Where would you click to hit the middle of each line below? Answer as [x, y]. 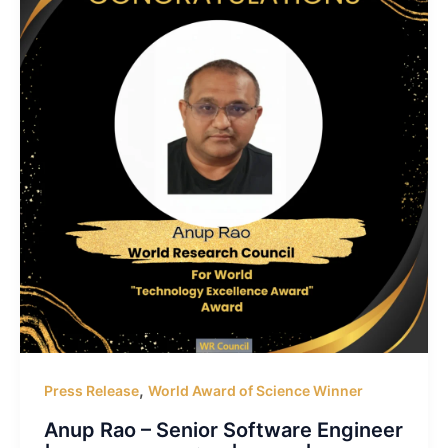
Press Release [91, 390]
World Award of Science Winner [255, 390]
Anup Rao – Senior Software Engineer [223, 429]
